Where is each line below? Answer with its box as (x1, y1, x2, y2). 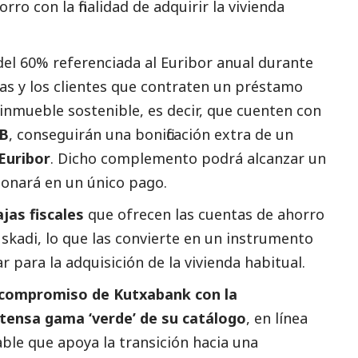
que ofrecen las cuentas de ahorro (84, 204, 324, 224)
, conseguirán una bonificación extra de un (9, 124, 293, 144)
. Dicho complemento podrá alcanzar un (50, 148, 326, 168)
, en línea (246, 308, 308, 328)
